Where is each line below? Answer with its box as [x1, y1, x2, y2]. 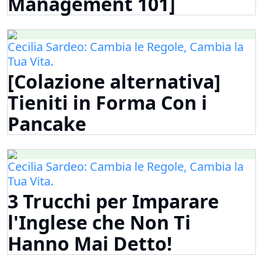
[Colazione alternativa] [8, 69, 221, 95]
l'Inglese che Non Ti [8, 210, 191, 235]
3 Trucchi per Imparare [8, 188, 219, 214]
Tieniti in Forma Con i [8, 90, 207, 116]
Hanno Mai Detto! [8, 231, 172, 257]
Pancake [8, 111, 86, 137]
